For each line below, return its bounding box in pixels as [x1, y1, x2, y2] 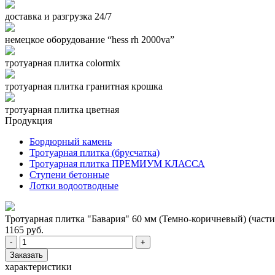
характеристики [5, 261, 72, 272]
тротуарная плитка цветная [5, 104, 119, 115]
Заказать [10, 250, 43, 260]
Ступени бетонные [29, 169, 109, 180]
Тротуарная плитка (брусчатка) [29, 147, 160, 158]
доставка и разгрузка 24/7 [5, 11, 112, 21]
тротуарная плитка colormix [5, 58, 120, 68]
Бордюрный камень [29, 136, 112, 147]
